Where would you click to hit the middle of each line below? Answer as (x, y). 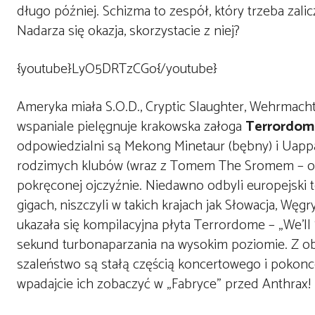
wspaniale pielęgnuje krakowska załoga (131, 127)
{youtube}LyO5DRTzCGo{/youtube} (117, 69)
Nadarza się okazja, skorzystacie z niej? (128, 31)
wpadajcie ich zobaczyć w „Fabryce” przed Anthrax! (164, 284)
